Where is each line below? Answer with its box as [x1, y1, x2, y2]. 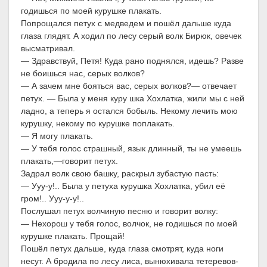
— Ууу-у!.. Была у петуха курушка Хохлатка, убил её [21, 181, 225, 191]
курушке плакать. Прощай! [21, 231, 125, 241]
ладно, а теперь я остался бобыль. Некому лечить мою [21, 106, 238, 116]
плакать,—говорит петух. [21, 156, 118, 166]
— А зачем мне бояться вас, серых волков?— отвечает [21, 81, 237, 91]
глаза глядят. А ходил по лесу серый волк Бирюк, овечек [21, 31, 241, 41]
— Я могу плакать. [21, 131, 93, 141]
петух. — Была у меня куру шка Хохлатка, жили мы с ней [21, 94, 244, 104]
